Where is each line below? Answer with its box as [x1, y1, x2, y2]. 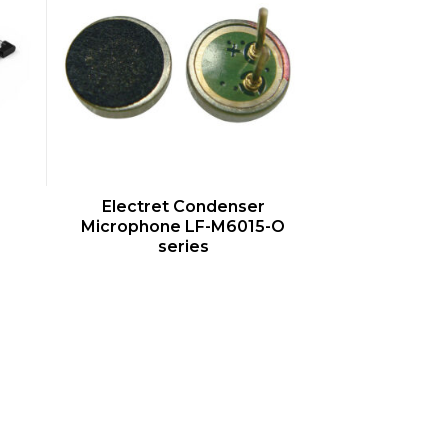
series [157, 237, 209, 257]
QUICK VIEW [134, 195, 254, 215]
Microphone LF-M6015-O [81, 217, 285, 237]
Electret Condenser [101, 197, 265, 217]
